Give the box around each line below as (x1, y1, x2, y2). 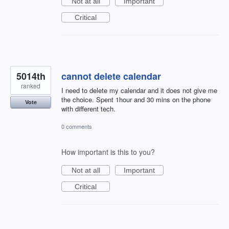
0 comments (61, 122, 92, 131)
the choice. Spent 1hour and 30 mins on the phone (61, 95, 211, 105)
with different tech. (61, 104, 116, 114)
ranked (21, 81, 40, 90)
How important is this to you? (61, 147, 155, 157)
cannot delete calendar (61, 70, 161, 83)
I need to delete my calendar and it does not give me (61, 85, 217, 96)
